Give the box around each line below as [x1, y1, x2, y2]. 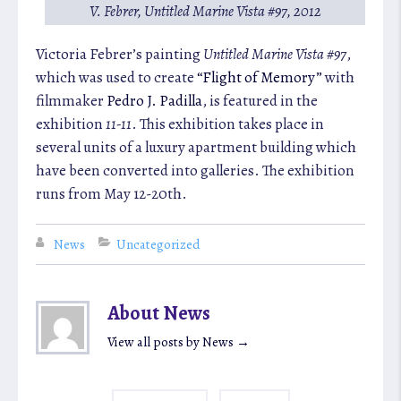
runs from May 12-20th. [36, 183, 187, 204]
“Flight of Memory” [197, 67, 322, 88]
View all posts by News [107, 333, 236, 351]
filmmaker [36, 90, 107, 111]
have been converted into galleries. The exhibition [36, 160, 354, 181]
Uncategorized [116, 235, 200, 253]
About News [107, 300, 210, 327]
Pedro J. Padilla [107, 90, 202, 111]
